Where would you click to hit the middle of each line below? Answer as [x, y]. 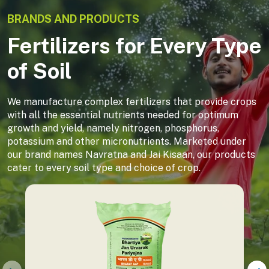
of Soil [39, 71]
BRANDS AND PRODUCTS [73, 19]
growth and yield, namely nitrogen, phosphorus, [113, 128]
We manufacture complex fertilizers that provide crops [132, 101]
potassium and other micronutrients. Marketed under [127, 141]
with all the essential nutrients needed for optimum [123, 115]
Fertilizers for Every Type [134, 45]
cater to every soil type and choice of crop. [104, 168]
